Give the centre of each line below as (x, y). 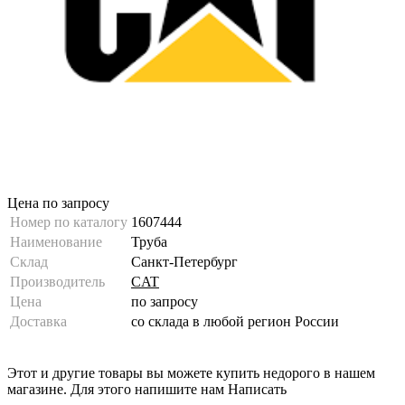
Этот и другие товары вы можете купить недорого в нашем (191, 372)
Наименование (56, 241)
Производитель (57, 281)
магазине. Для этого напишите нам (118, 389)
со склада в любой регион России (235, 321)
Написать (257, 389)
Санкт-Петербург (184, 261)
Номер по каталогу (69, 221)
